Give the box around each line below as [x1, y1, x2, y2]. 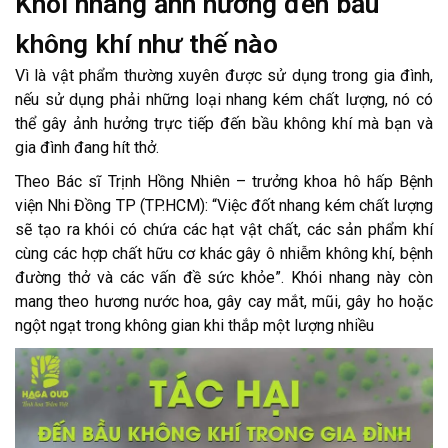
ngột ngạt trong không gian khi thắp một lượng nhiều [15, 316, 374, 336]
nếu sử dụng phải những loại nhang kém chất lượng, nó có [15, 90, 433, 110]
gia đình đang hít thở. [15, 138, 159, 158]
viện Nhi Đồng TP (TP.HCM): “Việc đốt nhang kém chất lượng [15, 196, 433, 216]
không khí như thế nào [15, 28, 278, 61]
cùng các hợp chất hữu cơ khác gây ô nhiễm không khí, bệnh [15, 244, 433, 264]
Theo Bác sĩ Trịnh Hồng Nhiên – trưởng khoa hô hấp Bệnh [15, 172, 433, 192]
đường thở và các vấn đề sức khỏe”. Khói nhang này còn [15, 268, 433, 288]
